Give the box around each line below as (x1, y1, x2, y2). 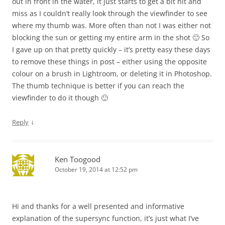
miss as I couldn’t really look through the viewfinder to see (12, 9, 207, 18)
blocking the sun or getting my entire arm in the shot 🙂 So (12, 33, 209, 42)
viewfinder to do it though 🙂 (12, 93, 108, 102)
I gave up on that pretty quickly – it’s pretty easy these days (12, 45, 210, 54)
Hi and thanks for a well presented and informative (12, 201, 184, 211)
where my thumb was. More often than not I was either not (12, 21, 211, 30)
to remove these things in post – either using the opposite (12, 57, 207, 66)
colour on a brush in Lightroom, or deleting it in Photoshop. (12, 69, 212, 78)
